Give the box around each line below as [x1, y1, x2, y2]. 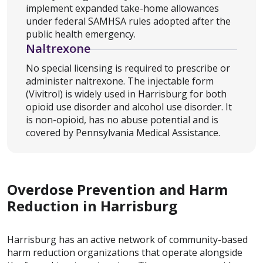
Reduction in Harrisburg [7, 195, 177, 215]
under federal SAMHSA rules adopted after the [26, 14, 231, 28]
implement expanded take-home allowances [26, 1, 219, 15]
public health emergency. [26, 27, 136, 41]
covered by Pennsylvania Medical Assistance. [26, 126, 220, 139]
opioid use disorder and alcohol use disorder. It [26, 100, 232, 113]
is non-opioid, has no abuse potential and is [26, 113, 218, 126]
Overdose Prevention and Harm [7, 179, 228, 199]
